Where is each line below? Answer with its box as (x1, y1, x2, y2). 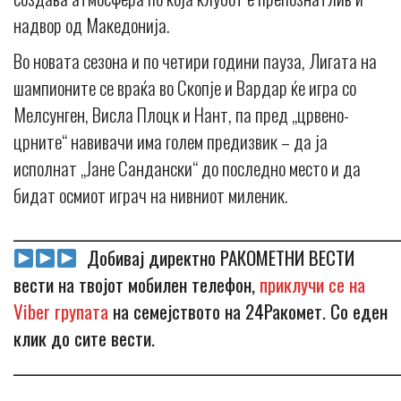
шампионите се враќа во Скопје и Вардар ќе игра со (13, 73, 356, 101)
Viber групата (13, 296, 108, 325)
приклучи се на (260, 269, 365, 298)
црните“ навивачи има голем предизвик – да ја (13, 126, 328, 155)
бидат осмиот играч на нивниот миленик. (13, 180, 287, 209)
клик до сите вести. (13, 323, 155, 352)
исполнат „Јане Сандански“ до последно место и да (13, 153, 361, 182)
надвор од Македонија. (13, 10, 169, 38)
